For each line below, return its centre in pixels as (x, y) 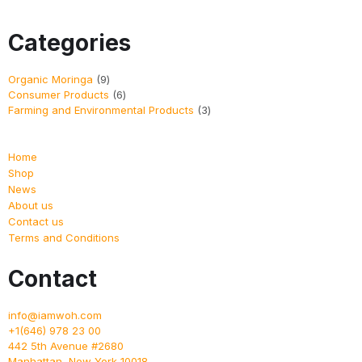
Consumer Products (59, 95)
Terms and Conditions (64, 238)
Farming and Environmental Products (101, 110)
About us (31, 206)
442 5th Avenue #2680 (66, 346)
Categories (69, 43)
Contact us (36, 222)
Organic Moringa (51, 80)
